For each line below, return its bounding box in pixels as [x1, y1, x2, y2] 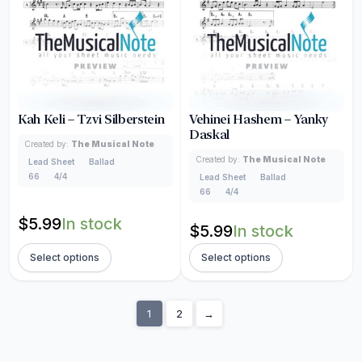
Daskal [189, 127, 230, 142]
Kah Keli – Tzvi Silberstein [18, 112, 165, 127]
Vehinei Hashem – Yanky [189, 112, 328, 127]
